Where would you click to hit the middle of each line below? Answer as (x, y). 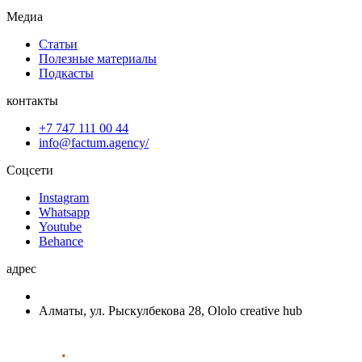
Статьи (58, 44)
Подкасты (66, 73)
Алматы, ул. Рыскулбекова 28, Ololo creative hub (170, 310)
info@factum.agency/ (94, 142)
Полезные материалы (98, 58)
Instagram (64, 197)
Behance (61, 241)
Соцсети (30, 170)
